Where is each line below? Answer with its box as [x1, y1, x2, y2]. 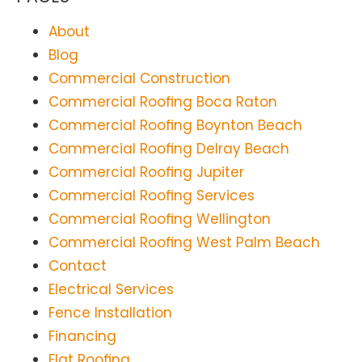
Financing [48, 326, 116, 347]
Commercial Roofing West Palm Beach [48, 233, 320, 253]
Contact [48, 256, 107, 276]
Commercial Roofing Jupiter [48, 162, 244, 183]
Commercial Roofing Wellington [48, 209, 271, 229]
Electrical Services [48, 280, 174, 300]
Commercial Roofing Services [48, 186, 255, 206]
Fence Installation [48, 303, 172, 323]
